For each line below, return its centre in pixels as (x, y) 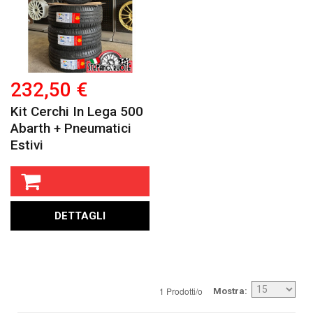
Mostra (229, 291)
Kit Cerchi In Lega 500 (77, 111)
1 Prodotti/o (181, 291)
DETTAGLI (80, 216)
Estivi (27, 145)
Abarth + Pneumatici (71, 128)
